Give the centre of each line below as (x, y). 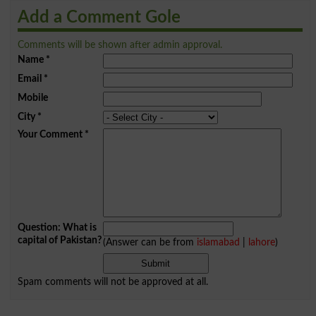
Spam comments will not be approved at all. (113, 281)
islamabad (218, 242)
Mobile (32, 97)
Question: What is (57, 227)
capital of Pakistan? (59, 240)
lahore (261, 242)
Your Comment (50, 134)
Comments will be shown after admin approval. (120, 44)
